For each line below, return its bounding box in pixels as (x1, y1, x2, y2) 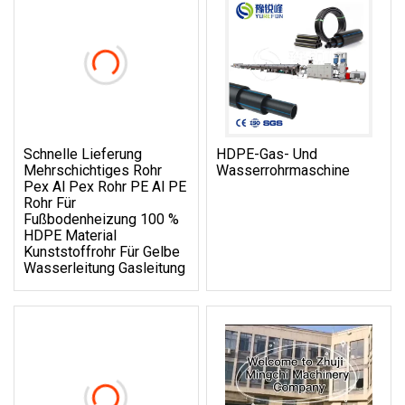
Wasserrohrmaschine (216, 161, 351, 179)
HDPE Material (24, 226, 117, 244)
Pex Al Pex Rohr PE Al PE (24, 177, 186, 195)
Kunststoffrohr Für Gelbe (24, 242, 180, 260)
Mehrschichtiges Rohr (24, 161, 162, 179)
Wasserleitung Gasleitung (24, 259, 185, 277)
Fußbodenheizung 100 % (24, 210, 179, 228)
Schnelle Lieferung (24, 145, 142, 163)
